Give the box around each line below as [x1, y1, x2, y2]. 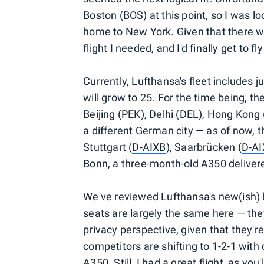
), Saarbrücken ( [166, 141, 242, 153]
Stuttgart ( [83, 141, 133, 153]
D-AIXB [132, 141, 166, 153]
